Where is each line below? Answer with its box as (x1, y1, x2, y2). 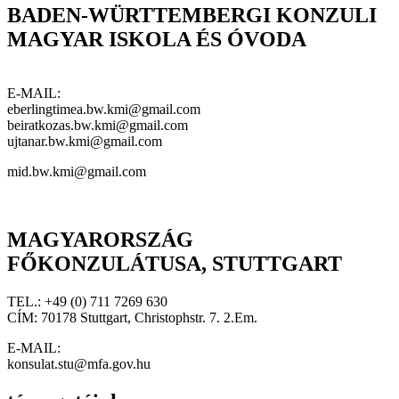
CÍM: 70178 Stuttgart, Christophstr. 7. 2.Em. (7, 309, 257, 325)
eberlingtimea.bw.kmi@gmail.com (7, 102, 200, 118)
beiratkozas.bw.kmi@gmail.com (7, 118, 188, 134)
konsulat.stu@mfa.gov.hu (7, 355, 151, 371)
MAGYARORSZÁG (7, 228, 193, 252)
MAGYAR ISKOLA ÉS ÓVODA (7, 28, 306, 52)
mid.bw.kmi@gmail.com (7, 164, 146, 180)
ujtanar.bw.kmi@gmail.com (7, 134, 162, 150)
